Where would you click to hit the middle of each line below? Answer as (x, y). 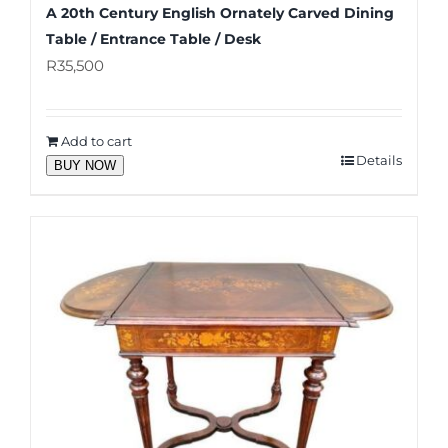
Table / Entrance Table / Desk (153, 38)
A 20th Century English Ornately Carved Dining (220, 12)
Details (379, 159)
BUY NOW (85, 165)
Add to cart (96, 140)
